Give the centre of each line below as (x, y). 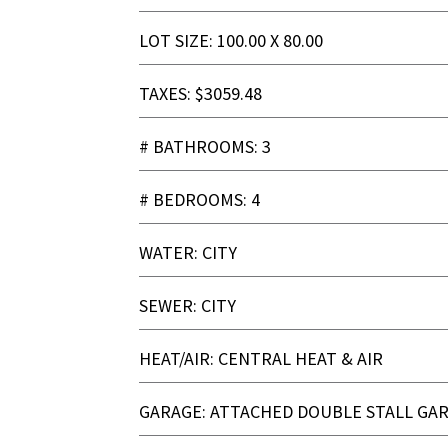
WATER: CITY (188, 253)
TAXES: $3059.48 (201, 94)
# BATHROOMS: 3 (205, 147)
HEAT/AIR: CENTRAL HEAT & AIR (261, 359)
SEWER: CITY (188, 306)
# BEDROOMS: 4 (200, 200)
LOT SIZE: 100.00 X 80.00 (231, 41)
